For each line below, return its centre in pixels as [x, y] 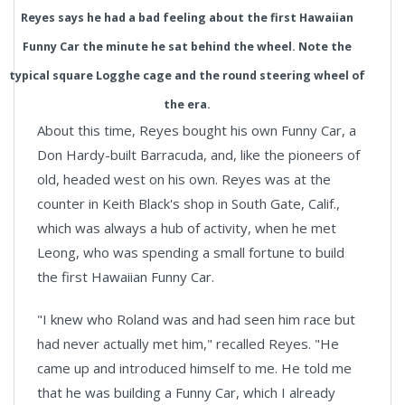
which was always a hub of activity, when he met [187, 228]
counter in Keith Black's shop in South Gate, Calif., [188, 203]
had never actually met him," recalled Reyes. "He [188, 344]
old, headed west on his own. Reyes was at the [184, 179]
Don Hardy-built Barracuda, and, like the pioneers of [198, 155]
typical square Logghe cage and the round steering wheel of [187, 75]
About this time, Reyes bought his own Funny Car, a [197, 130]
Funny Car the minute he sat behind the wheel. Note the [187, 47]
